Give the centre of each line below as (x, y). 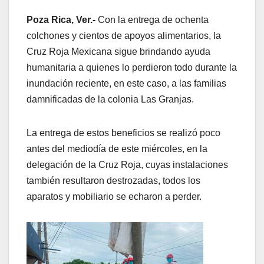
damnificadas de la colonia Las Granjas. (110, 100)
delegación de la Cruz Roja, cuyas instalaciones (127, 165)
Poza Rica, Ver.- (61, 20)
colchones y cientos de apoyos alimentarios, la (124, 36)
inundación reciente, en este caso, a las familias (126, 84)
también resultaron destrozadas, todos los (113, 181)
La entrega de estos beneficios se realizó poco (123, 133)
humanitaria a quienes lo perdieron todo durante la (132, 68)
